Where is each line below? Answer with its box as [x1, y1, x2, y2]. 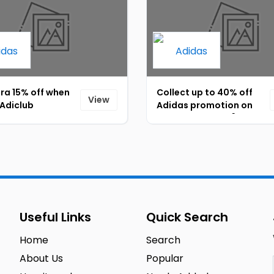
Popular [146, 251, 183, 265]
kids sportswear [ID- [157, 112, 250, 124]
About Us [20, 251, 64, 265]
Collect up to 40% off [157, 86, 253, 98]
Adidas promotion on [157, 99, 253, 111]
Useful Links [20, 209, 92, 226]
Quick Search [146, 209, 228, 226]
